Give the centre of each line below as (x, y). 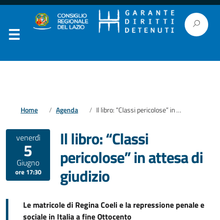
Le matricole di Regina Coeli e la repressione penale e (114, 205)
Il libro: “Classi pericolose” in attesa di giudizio (136, 110)
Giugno (28, 163)
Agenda (67, 110)
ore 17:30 (28, 172)
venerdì (28, 137)
